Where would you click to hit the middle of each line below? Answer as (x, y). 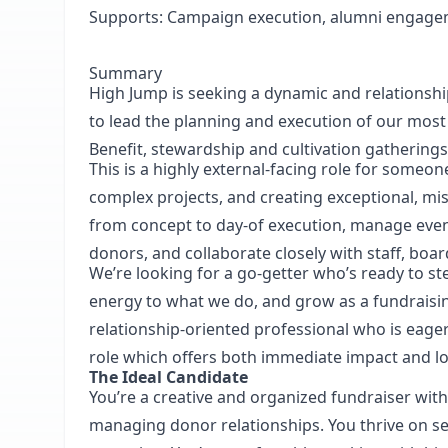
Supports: (126, 17)
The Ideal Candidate (168, 377)
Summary (125, 73)
